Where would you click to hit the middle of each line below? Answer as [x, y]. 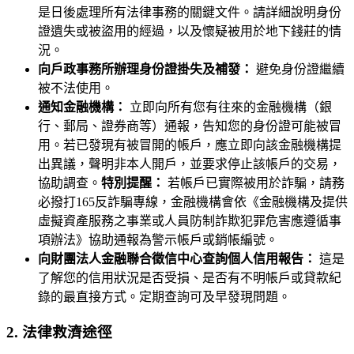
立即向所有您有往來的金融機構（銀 [229, 107]
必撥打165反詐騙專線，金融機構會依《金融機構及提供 [193, 202]
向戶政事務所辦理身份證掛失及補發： [145, 70]
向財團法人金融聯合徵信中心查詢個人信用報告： [177, 259]
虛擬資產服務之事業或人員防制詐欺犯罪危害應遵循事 [190, 221]
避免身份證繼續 [299, 70]
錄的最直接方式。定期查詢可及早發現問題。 [164, 297]
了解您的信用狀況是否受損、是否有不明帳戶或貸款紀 [190, 278]
